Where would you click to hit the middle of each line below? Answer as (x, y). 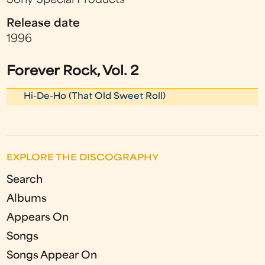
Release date (43, 24)
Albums (27, 199)
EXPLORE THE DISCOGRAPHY (83, 158)
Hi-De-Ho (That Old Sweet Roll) (95, 96)
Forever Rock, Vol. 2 (73, 72)
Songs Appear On (52, 256)
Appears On (38, 218)
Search (25, 180)
